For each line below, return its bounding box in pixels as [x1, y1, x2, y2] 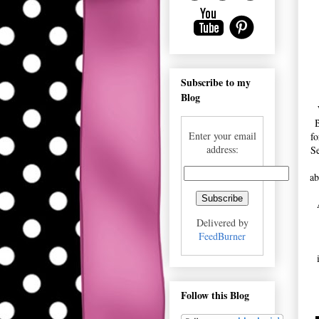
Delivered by [196, 215, 249, 229]
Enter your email [188, 128, 256, 142]
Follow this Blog [181, 288, 249, 303]
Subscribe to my [181, 74, 251, 90]
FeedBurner [199, 229, 246, 243]
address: [206, 142, 239, 156]
